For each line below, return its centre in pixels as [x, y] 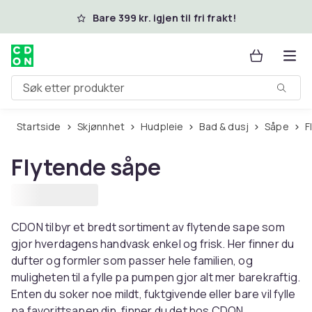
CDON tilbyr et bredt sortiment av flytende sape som [148, 227]
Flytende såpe [86, 167]
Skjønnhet [104, 126]
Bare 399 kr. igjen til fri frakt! [164, 18]
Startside [42, 126]
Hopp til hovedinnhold [90, 16]
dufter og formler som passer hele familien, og [132, 260]
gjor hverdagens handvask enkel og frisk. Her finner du [153, 244]
